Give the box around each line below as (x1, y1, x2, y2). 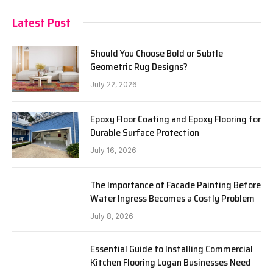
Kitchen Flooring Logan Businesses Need (90, 254, 251, 270)
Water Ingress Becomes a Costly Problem (90, 190, 255, 206)
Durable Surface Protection (90, 124, 199, 140)
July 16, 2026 (90, 145, 136, 155)
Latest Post (12, 12, 71, 32)
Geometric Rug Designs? (90, 58, 188, 74)
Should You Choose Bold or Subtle (90, 45, 223, 61)
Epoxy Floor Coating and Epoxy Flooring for (90, 111, 261, 127)
